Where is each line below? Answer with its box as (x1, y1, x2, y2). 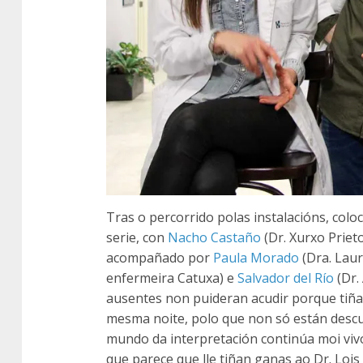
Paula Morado (213, 248, 299, 267)
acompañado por (106, 248, 213, 267)
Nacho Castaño (168, 228, 261, 246)
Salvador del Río (237, 268, 334, 287)
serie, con (106, 228, 168, 246)
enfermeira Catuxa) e (106, 268, 237, 287)
